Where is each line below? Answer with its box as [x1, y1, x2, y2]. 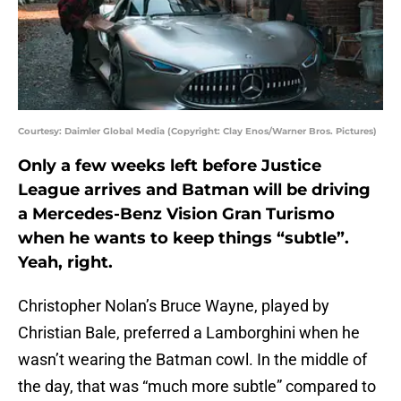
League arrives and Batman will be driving [18, 180, 371, 200]
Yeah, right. [18, 252, 113, 273]
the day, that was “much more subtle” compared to [18, 377, 376, 397]
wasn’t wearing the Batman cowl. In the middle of [18, 350, 367, 370]
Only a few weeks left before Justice [18, 156, 321, 176]
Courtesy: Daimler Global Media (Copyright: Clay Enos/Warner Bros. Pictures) [18, 125, 377, 138]
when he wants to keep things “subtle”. [18, 228, 349, 249]
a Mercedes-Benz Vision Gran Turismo [18, 204, 335, 225]
